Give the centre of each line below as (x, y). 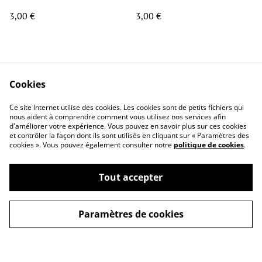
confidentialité (83, 147)
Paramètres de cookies (131, 214)
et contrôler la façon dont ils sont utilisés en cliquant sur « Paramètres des (129, 135)
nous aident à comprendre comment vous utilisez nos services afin (118, 117)
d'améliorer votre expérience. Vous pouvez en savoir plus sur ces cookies (128, 126)
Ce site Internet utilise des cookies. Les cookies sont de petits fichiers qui (127, 107)
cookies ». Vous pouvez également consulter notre (92, 145)
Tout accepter (131, 177)
